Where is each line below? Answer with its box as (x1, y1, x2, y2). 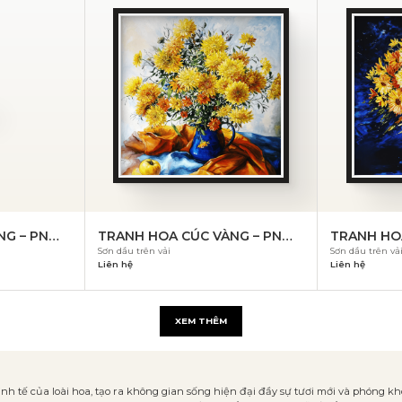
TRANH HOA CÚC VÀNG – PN (97, 227, 282, 244)
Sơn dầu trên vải (97, 245, 170, 256)
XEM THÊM (175, 315, 227, 326)
